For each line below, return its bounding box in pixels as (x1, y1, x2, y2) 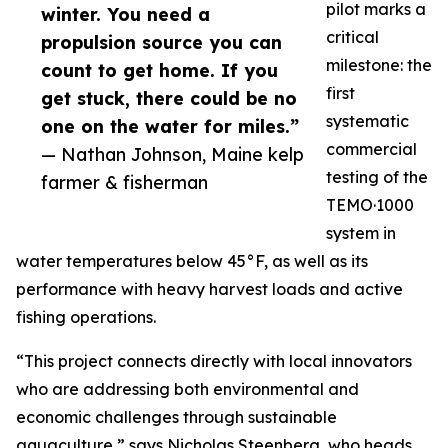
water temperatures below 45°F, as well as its (16, 251, 368, 272)
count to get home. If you (41, 59, 278, 82)
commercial (326, 139, 417, 160)
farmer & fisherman (41, 171, 208, 194)
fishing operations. (16, 307, 156, 328)
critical (326, 27, 379, 48)
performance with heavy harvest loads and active (16, 279, 403, 300)
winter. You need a (41, 3, 210, 26)
